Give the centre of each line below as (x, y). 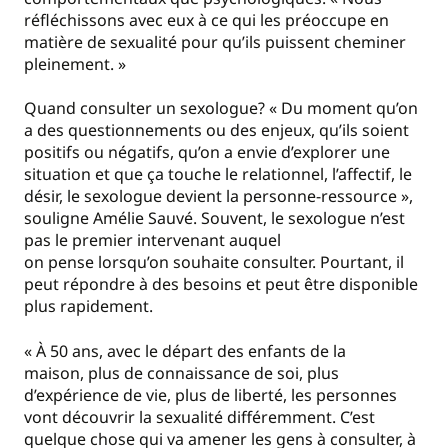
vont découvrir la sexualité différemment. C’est (199, 416)
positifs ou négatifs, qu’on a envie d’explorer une (207, 152)
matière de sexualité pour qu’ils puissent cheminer (215, 41)
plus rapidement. (88, 306)
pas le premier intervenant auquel (152, 240)
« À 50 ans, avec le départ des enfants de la (185, 350)
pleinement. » (75, 63)
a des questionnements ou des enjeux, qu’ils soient (216, 130)
